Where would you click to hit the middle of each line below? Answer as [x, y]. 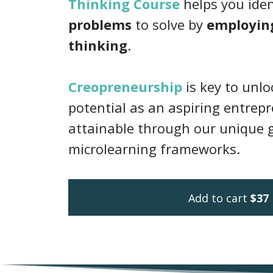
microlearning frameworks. [154, 149]
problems [100, 24]
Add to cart [218, 198]
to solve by [169, 24]
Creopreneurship [125, 87]
